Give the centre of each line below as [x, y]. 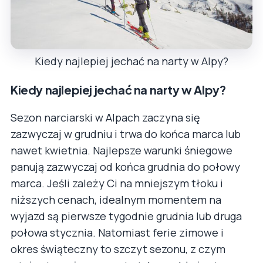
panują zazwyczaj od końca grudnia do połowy [125, 167]
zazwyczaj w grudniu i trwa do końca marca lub [126, 134]
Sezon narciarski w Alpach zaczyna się [105, 118]
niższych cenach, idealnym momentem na [116, 200]
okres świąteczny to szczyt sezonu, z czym [118, 249]
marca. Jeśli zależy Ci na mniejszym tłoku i [117, 183]
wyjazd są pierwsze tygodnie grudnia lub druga [126, 216]
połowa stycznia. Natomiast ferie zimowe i [117, 233]
